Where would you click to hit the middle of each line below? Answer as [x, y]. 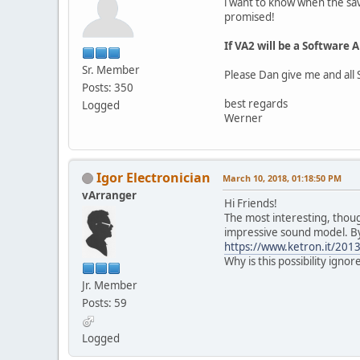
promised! [250, 16]
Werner [243, 118]
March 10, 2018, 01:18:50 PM [282, 178]
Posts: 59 [104, 303]
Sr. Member [111, 70]
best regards [256, 103]
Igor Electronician [153, 177]
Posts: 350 [108, 87]
